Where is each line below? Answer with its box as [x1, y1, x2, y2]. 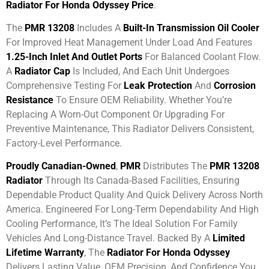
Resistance [6, 94, 53, 106]
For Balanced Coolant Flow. [142, 50, 261, 62]
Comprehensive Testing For [6, 79, 124, 91]
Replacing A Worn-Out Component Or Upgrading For [6, 108, 225, 120]
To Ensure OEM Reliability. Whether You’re [53, 94, 232, 106]
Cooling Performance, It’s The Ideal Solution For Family [6, 218, 238, 230]
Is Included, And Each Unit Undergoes [70, 65, 229, 77]
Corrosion [214, 79, 256, 91]
